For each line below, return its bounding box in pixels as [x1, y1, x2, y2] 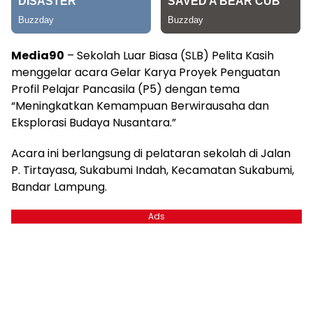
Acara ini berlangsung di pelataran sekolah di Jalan [11, 145, 291, 161]
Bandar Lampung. [11, 178, 107, 195]
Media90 [11, 47, 64, 64]
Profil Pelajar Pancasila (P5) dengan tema [11, 80, 240, 97]
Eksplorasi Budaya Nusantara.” [11, 114, 176, 131]
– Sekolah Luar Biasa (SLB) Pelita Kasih [64, 47, 274, 64]
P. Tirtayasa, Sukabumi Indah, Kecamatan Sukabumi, [11, 161, 294, 178]
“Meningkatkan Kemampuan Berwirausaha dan [11, 97, 269, 114]
